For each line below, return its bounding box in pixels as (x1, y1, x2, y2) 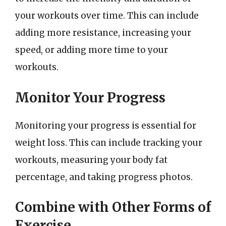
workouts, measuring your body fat (15, 154, 167, 165)
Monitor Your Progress (15, 89, 165, 106)
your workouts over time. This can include (15, 10, 199, 21)
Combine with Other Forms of (15, 199, 211, 215)
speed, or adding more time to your (15, 44, 168, 55)
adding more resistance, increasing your (15, 27, 191, 38)
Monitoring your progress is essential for (15, 120, 196, 131)
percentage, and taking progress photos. (15, 171, 193, 183)
